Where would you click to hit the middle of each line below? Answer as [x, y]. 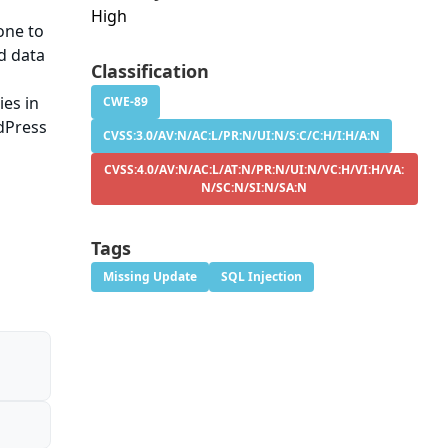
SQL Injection [261, 277]
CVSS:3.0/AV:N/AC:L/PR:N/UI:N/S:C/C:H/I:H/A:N [241, 136]
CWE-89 [125, 102]
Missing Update [149, 277]
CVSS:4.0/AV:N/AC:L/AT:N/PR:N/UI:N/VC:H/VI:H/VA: [254, 170]
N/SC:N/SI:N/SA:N [254, 188]
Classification [149, 71]
